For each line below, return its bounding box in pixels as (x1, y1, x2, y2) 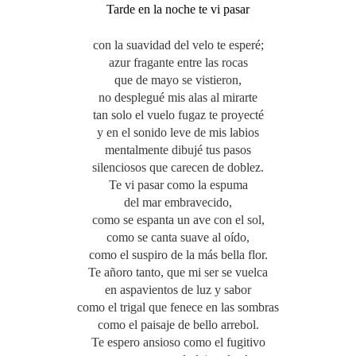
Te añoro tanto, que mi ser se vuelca (88, 265, 268, 280)
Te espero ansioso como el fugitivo (91, 335, 265, 350)
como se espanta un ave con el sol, (91, 213, 265, 227)
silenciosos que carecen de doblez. (92, 161, 264, 175)
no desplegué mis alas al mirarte (99, 91, 257, 105)
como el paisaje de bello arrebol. (97, 318, 259, 332)
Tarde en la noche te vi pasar (106, 2, 250, 17)
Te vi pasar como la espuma (108, 178, 248, 192)
